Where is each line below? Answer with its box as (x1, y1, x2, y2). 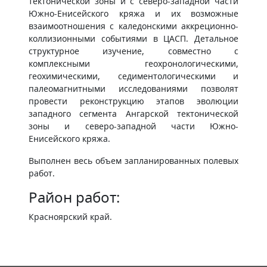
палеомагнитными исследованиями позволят (29, 83, 238, 94)
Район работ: (29, 187, 120, 207)
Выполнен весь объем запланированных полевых (29, 155, 238, 166)
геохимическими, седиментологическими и (29, 70, 238, 82)
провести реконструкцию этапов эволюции (29, 95, 238, 107)
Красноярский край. (29, 211, 112, 222)
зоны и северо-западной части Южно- (29, 120, 238, 132)
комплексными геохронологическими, (29, 58, 238, 69)
